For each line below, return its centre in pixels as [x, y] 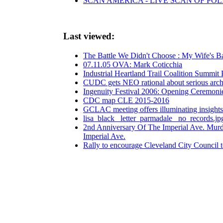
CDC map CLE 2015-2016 [126, 101]
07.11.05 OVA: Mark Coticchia [133, 65]
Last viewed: [89, 36]
